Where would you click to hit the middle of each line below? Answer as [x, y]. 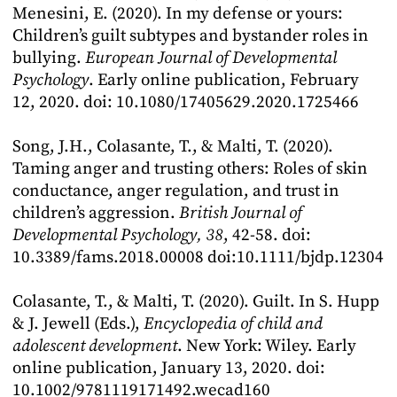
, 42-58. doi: [267, 235]
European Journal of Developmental [211, 58]
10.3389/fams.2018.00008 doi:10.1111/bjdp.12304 [198, 257]
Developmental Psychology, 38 [118, 235]
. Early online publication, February [224, 80]
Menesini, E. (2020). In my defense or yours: [178, 14]
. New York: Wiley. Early [267, 346]
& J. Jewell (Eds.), [78, 324]
